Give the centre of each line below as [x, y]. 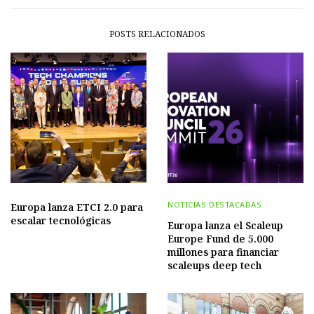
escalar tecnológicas [61, 221]
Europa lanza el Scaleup [225, 226]
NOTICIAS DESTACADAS [215, 205]
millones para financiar [223, 252]
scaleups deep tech [214, 266]
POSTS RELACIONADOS [157, 34]
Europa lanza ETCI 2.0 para [77, 207]
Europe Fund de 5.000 [220, 239]
